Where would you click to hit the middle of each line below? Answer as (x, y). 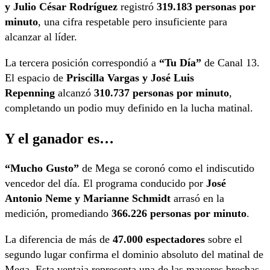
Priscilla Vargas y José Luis (130, 78)
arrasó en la (197, 198)
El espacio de (36, 78)
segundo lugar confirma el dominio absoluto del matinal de (134, 254)
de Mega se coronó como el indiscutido (167, 168)
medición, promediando (58, 213)
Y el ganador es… (59, 138)
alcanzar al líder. (41, 37)
